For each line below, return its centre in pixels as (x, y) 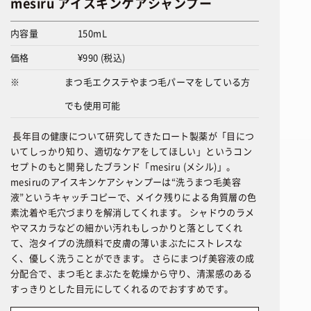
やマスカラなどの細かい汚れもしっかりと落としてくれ (127, 227)
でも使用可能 (93, 105)
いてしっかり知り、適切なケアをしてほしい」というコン (132, 151)
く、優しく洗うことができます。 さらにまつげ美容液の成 (133, 258)
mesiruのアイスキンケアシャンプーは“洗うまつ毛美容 (126, 182)
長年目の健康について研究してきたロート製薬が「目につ (133, 136)
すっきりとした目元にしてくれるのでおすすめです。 (122, 288)
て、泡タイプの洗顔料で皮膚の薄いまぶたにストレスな (127, 243)
